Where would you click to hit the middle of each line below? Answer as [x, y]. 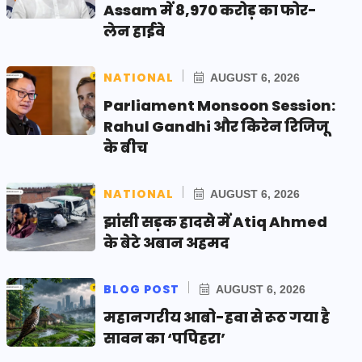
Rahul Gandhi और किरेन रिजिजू [216, 126]
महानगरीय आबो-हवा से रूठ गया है [217, 317]
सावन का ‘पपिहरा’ [164, 338]
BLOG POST [141, 289]
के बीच [126, 147]
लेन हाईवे [134, 31]
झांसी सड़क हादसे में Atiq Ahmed [215, 221]
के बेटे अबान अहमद [166, 242]
